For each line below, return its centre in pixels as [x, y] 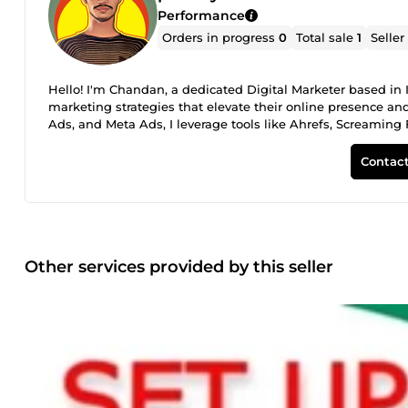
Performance [201, 15]
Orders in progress [221, 37]
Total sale [327, 37]
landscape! [81, 158]
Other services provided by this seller [179, 266]
